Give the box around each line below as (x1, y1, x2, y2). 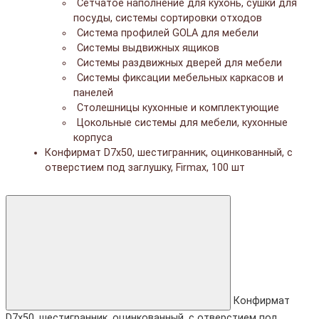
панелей (73, 86, 113, 99)
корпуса (73, 131, 113, 144)
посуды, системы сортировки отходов (73, 11, 262, 24)
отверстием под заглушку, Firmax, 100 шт (45, 161, 245, 174)
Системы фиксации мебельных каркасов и (77, 71, 283, 84)
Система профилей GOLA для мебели (77, 26, 258, 39)
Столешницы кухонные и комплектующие (77, 101, 279, 114)
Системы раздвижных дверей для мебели (77, 56, 282, 69)
